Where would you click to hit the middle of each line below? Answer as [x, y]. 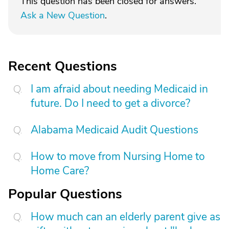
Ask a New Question [63, 15]
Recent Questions [63, 66]
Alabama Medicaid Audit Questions [114, 130]
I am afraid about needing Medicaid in [119, 89]
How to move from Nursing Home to [118, 156]
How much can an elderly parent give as [125, 217]
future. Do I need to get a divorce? [110, 103]
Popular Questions [65, 194]
